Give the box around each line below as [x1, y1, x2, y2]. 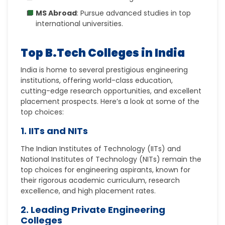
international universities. [36, 19, 124, 29]
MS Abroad [36, 8, 77, 18]
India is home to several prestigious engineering [21, 65, 188, 75]
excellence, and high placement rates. [21, 186, 156, 196]
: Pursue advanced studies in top [77, 8, 191, 18]
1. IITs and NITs [21, 125, 88, 137]
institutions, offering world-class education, [21, 75, 173, 85]
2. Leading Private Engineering [21, 203, 166, 216]
